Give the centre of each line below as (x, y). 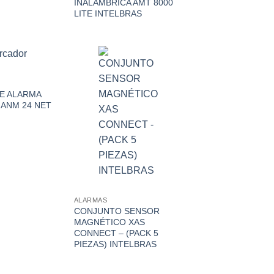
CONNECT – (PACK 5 (116, 233)
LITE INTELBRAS (108, 13)
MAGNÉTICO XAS (109, 222)
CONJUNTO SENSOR (117, 211)
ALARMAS (91, 200)
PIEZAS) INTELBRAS (115, 244)
